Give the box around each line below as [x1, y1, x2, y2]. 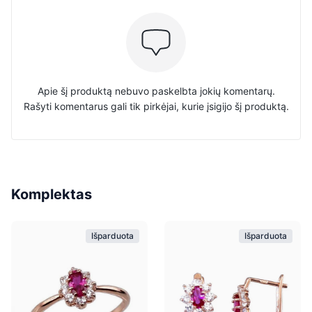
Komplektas [11, 186, 92, 203]
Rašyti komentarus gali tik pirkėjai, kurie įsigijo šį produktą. [23, 100, 289, 112]
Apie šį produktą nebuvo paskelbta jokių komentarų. [37, 85, 275, 97]
